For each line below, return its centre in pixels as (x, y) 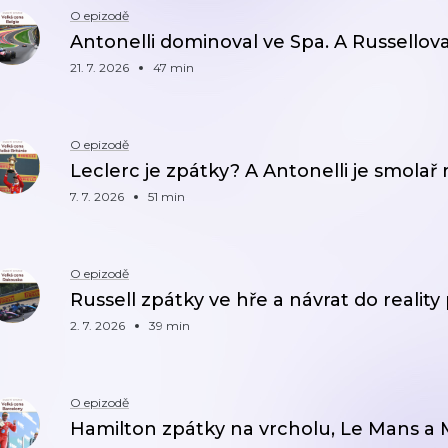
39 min (169, 325)
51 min (166, 196)
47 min (173, 67)
